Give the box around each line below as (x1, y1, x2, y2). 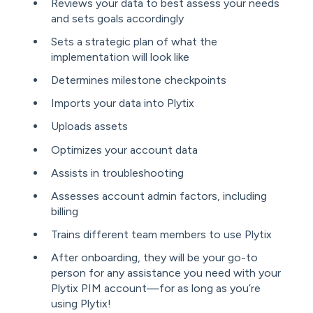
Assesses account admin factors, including (51, 189, 267, 203)
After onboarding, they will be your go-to (51, 251, 258, 265)
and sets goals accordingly (51, 11, 184, 25)
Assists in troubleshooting (51, 166, 187, 180)
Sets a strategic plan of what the (51, 34, 217, 48)
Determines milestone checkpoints (51, 73, 226, 87)
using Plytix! (51, 297, 111, 311)
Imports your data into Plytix (51, 96, 194, 110)
